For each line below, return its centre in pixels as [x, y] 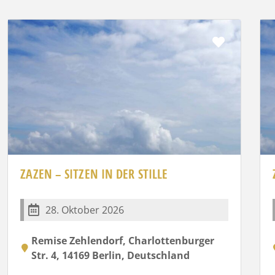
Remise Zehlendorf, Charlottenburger [123, 240]
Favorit [245, 41]
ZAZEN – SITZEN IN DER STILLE [94, 174]
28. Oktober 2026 [85, 210]
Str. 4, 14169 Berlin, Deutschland [111, 255]
